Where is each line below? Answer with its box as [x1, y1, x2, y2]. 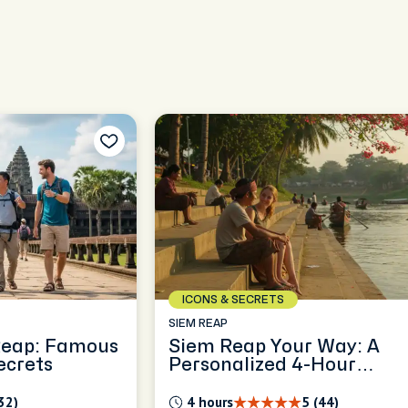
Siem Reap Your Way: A [168, 338, 380, 355]
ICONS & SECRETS [182, 294, 284, 305]
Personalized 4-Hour [168, 356, 356, 373]
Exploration [168, 374, 276, 392]
